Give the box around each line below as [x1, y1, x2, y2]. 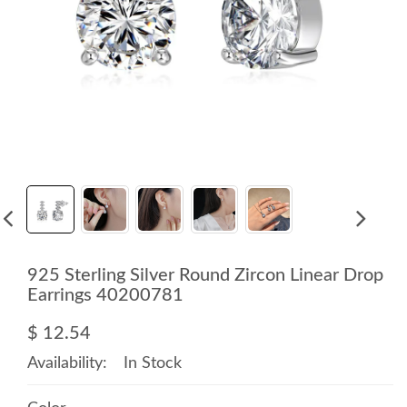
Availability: [27, 354, 107, 372]
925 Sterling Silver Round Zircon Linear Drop [27, 265, 383, 284]
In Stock [124, 354, 182, 372]
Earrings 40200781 [27, 285, 184, 304]
